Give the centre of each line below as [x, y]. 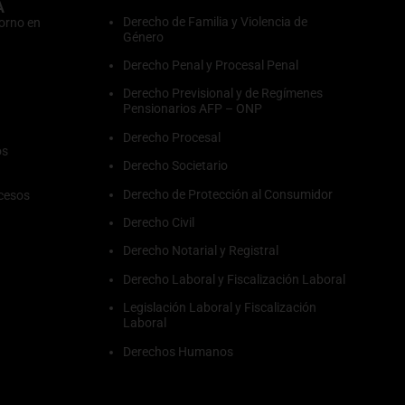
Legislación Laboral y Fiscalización [220, 308]
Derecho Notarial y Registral [201, 251]
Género [143, 37]
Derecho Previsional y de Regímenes [223, 94]
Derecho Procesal [172, 137]
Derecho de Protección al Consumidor [228, 194]
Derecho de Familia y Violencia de [215, 21]
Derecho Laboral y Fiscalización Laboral [234, 279]
